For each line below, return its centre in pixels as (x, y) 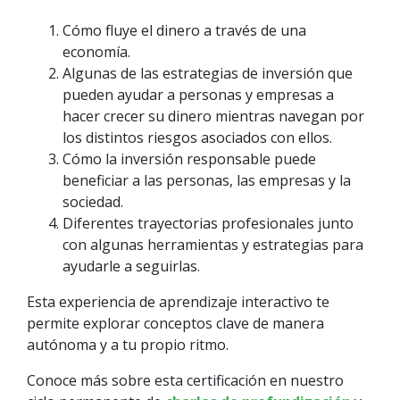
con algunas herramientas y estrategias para (213, 245)
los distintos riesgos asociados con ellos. (199, 138)
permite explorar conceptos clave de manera (175, 324)
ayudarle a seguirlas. (133, 267)
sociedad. (95, 202)
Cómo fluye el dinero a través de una (184, 31)
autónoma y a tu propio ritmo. (133, 345)
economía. (96, 52)
